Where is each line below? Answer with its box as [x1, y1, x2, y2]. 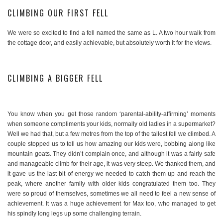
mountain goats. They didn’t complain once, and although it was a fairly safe [7, 150, 216, 158]
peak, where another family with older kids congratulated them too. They [7, 180, 216, 188]
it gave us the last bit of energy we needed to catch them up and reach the [7, 170, 216, 178]
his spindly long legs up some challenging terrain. [7, 210, 141, 218]
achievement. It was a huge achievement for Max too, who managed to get [7, 200, 216, 208]
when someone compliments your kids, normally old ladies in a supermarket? [7, 120, 216, 128]
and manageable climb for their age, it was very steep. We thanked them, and [7, 160, 216, 168]
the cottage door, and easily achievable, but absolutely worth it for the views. [7, 39, 212, 47]
